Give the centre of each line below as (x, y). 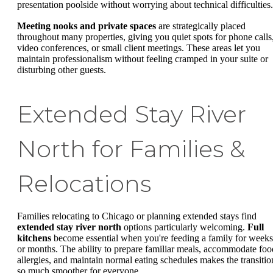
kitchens (34, 238)
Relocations (84, 184)
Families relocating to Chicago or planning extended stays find (137, 216)
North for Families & (131, 149)
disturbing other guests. (62, 70)
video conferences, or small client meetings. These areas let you (139, 48)
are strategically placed (201, 26)
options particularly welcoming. (184, 227)
